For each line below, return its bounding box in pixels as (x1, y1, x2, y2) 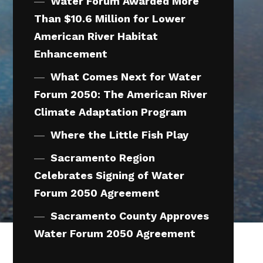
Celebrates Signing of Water (34, 168, 185, 181)
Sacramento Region (50, 151, 155, 164)
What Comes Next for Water (50, 70, 201, 83)
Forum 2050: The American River (34, 87, 208, 100)
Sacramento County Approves (50, 209, 209, 222)
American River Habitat (34, 29, 159, 42)
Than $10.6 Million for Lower (34, 12, 186, 25)
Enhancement (34, 47, 108, 60)
